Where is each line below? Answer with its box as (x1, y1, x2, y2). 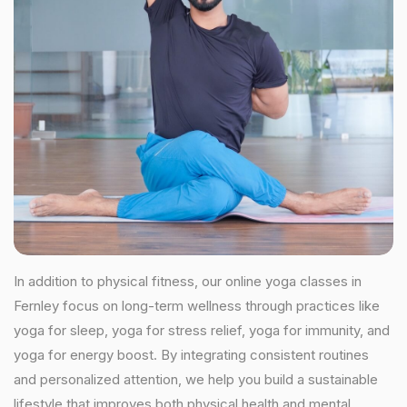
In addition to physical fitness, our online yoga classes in (14, 273, 362, 290)
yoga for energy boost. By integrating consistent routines (14, 346, 369, 363)
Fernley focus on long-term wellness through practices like (14, 297, 380, 314)
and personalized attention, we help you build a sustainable (14, 371, 378, 388)
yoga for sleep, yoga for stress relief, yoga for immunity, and (14, 322, 390, 339)
